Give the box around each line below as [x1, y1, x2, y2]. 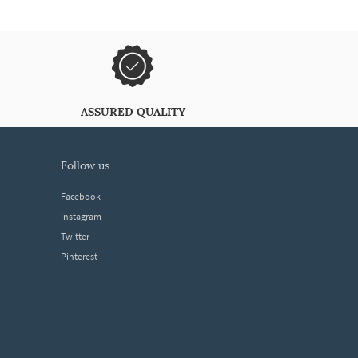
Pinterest [61, 250, 97, 262]
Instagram [61, 210, 101, 222]
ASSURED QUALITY [80, 105, 185, 119]
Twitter [61, 230, 89, 242]
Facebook [61, 190, 101, 202]
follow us [67, 159, 109, 173]
